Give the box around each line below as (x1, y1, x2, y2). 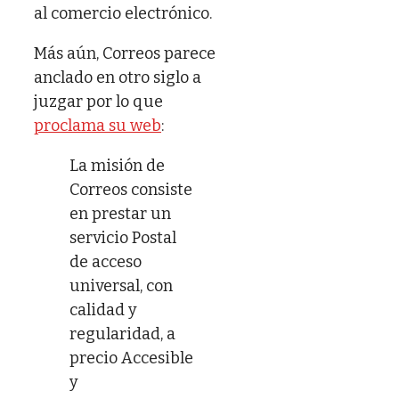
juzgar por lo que (34, 91, 163, 111)
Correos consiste (69, 179, 192, 199)
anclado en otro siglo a (34, 67, 201, 87)
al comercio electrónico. (34, 3, 212, 23)
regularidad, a (69, 323, 175, 344)
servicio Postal (69, 227, 176, 248)
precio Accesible (69, 347, 193, 368)
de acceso (69, 251, 142, 272)
